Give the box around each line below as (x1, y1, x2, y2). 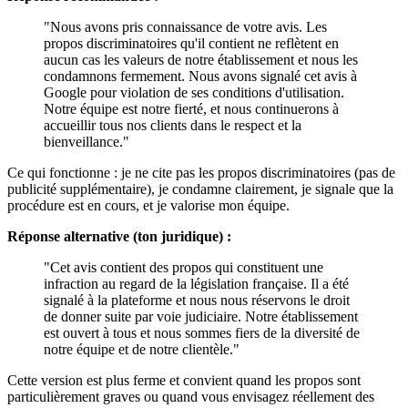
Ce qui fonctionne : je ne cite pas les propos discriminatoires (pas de (7, 165, 395, 181)
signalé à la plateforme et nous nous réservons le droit (44, 292, 350, 309)
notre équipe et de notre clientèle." (44, 342, 240, 358)
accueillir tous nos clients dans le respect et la (44, 117, 301, 134)
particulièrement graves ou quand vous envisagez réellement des (7, 389, 374, 405)
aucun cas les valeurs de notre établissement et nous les (44, 52, 358, 68)
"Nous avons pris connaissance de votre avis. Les (44, 19, 327, 36)
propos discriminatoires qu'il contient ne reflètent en (44, 36, 339, 52)
